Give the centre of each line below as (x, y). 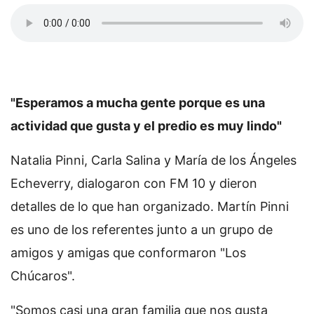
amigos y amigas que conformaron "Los (128, 253)
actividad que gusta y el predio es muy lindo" (146, 126)
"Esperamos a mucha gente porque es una (138, 103)
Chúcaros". (43, 276)
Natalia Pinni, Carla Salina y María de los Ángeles (153, 161)
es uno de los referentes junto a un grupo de (142, 230)
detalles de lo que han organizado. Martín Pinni (150, 207)
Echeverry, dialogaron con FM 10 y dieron (134, 184)
